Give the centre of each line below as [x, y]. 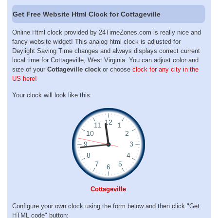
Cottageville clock [74, 69]
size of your [30, 69]
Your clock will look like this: [52, 95]
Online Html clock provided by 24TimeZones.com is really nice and [107, 32]
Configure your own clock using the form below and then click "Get [106, 206]
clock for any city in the [165, 69]
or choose [117, 69]
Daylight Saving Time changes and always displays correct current [106, 51]
